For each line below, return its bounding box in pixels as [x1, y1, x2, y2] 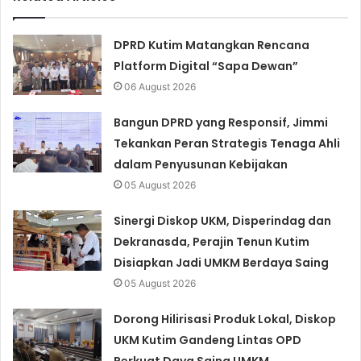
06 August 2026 [124, 81, 197, 93]
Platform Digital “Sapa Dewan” [114, 58, 299, 75]
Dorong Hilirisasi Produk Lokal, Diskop [114, 311, 337, 328]
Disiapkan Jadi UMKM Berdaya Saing [114, 255, 330, 272]
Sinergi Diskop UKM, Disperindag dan [114, 213, 332, 230]
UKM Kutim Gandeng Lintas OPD [114, 332, 302, 349]
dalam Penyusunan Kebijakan [114, 156, 288, 173]
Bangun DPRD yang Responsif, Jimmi [114, 114, 329, 131]
